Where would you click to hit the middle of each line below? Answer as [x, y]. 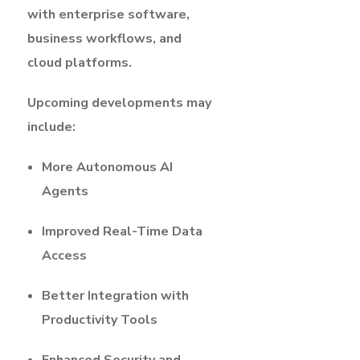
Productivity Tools [100, 319]
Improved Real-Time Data [122, 231]
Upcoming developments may [119, 102]
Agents [65, 191]
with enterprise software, [108, 14]
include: [51, 127]
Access [64, 255]
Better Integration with [115, 295]
